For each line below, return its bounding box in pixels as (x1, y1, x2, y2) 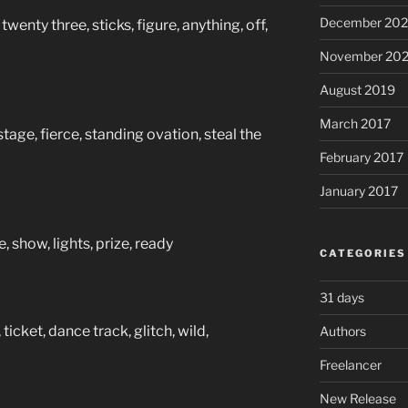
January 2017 (319, 182, 398, 199)
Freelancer (319, 356, 382, 372)
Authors (319, 322, 366, 339)
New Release (319, 390, 396, 406)
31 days (319, 289, 364, 305)
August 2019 (319, 81, 395, 97)
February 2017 (319, 148, 403, 165)
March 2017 (319, 115, 391, 131)
